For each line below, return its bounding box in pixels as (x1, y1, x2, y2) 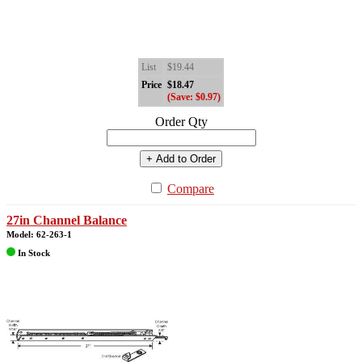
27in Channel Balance (6, 213, 127, 227)
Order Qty (154, 114, 208, 128)
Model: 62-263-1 (6, 229, 72, 239)
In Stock (15, 248, 50, 259)
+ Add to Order (146, 152, 216, 165)
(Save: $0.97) (167, 90, 221, 103)
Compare (167, 181, 214, 196)
